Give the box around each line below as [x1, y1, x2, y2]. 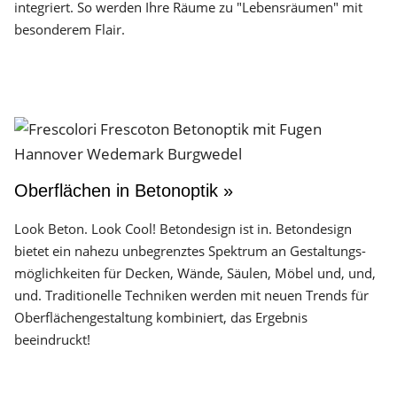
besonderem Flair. [14, 20, 125, 38]
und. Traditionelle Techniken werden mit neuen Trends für [14, 286, 369, 304]
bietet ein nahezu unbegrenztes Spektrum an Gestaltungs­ [14, 242, 366, 260]
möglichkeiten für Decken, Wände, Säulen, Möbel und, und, [14, 264, 376, 282]
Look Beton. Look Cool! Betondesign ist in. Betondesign [14, 220, 352, 237]
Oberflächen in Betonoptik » [14, 181, 233, 200]
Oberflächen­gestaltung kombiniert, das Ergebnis [14, 308, 307, 326]
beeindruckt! [14, 331, 90, 348]
